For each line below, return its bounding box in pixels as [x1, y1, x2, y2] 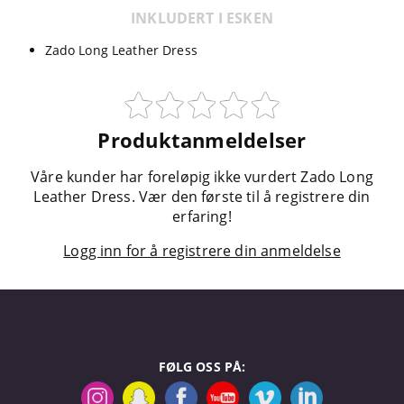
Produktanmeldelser [97, 126, 307, 155]
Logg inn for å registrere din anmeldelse [63, 241, 341, 262]
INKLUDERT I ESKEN [131, 7, 273, 28]
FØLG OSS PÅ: [158, 358, 246, 376]
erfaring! [172, 207, 232, 227]
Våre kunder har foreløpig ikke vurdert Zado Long [31, 167, 373, 188]
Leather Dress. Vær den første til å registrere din [33, 187, 371, 207]
